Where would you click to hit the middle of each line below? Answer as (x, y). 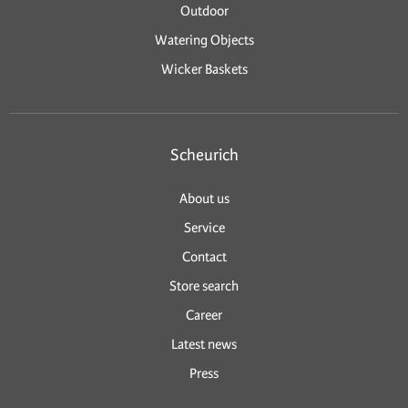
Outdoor (204, 10)
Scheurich (204, 154)
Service (204, 228)
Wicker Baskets (204, 69)
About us (204, 199)
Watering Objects (204, 40)
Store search (204, 286)
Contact (204, 257)
